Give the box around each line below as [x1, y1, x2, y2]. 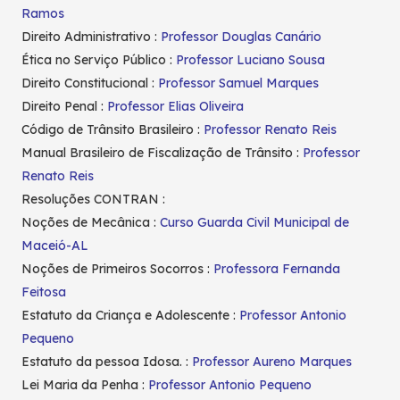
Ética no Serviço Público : [21, 52, 176, 69]
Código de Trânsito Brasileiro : [21, 121, 204, 138]
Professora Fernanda [213, 261, 340, 278]
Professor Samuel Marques [158, 75, 319, 92]
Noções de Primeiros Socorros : [21, 261, 213, 278]
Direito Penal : [21, 98, 107, 115]
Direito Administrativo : [21, 29, 161, 46]
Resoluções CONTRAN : [21, 191, 165, 208]
